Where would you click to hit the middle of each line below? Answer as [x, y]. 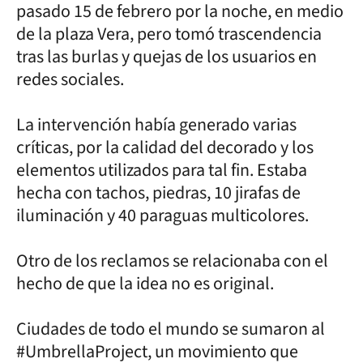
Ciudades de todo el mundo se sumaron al [171, 329]
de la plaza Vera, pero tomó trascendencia [169, 34]
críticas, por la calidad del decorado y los [165, 147]
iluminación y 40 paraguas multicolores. [164, 215]
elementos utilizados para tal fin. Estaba [162, 170]
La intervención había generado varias [156, 124]
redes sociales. [72, 79]
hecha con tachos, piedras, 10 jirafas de [158, 192]
